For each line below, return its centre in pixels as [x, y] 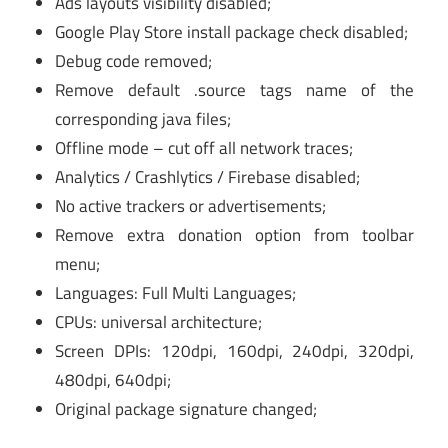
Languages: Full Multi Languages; [176, 293]
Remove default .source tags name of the [234, 90]
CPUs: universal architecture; [159, 322]
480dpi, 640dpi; [113, 380]
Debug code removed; [134, 61]
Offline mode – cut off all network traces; [204, 148]
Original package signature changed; [186, 409]
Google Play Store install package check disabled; [232, 32]
